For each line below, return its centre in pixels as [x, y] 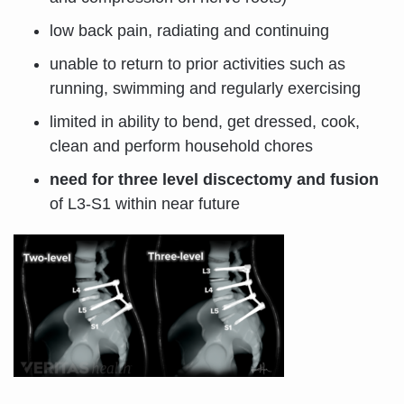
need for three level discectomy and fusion [214, 179]
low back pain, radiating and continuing [189, 30]
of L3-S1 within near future [145, 203]
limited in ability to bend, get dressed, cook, [205, 121]
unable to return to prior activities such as [197, 64]
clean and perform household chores [181, 146]
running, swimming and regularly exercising [205, 88]
